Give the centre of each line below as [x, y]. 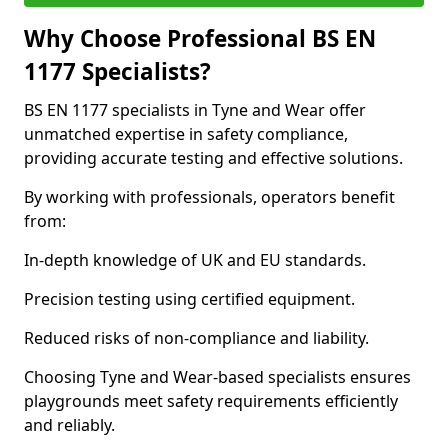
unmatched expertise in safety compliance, [186, 134]
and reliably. [69, 425]
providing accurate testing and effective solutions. [213, 158]
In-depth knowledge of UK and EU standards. [195, 260]
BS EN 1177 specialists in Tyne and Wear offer [195, 110]
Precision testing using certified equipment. [189, 299]
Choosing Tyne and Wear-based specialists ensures [217, 377]
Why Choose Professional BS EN [200, 38]
